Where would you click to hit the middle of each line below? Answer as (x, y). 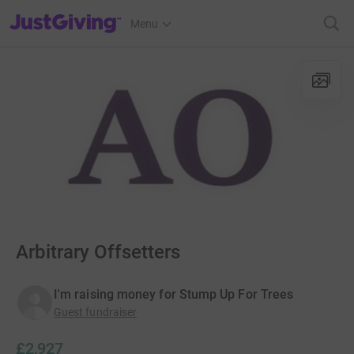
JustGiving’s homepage (66, 13)
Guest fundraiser (96, 313)
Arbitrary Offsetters (98, 252)
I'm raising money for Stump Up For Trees (174, 295)
